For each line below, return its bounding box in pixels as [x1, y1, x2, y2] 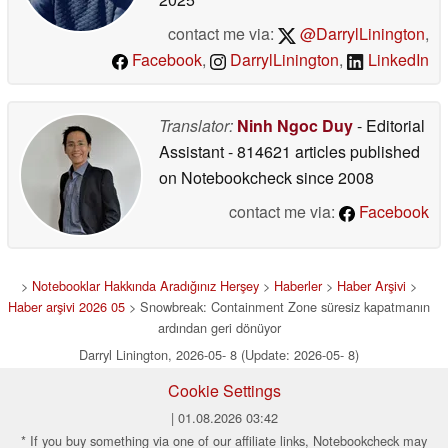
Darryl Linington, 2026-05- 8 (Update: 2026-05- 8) [79, 345, 359, 364]
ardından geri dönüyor [157, 318, 281, 337]
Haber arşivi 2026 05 [8, 297, 125, 316]
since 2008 [292, 166, 374, 189]
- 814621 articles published [228, 140, 420, 163]
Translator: [159, 114, 233, 137]
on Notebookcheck [159, 166, 292, 189]
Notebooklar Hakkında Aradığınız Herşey [32, 276, 259, 295]
